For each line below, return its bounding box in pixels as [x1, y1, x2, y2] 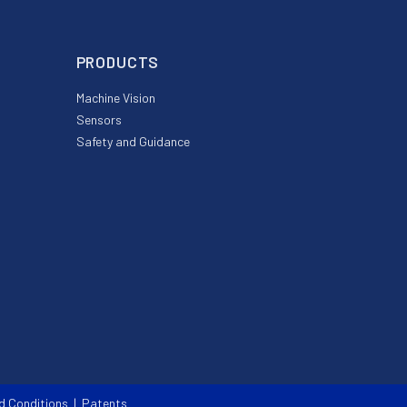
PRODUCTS [75, 53, 160, 72]
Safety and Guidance [75, 133, 190, 149]
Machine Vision [75, 89, 155, 105]
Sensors [75, 111, 122, 127]
